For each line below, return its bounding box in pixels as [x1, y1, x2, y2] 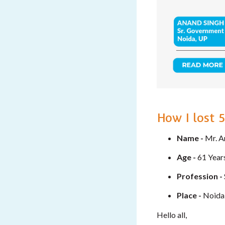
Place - [177, 190, 201, 200]
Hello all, [157, 209, 187, 219]
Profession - [177, 171, 222, 181]
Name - [177, 133, 205, 143]
